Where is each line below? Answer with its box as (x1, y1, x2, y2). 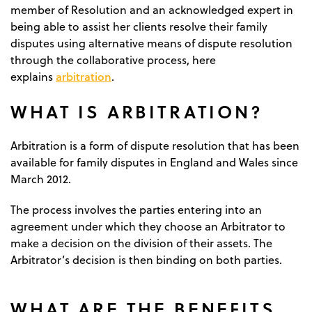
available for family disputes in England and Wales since (10, 154, 298, 170)
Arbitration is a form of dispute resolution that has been (10, 137, 299, 153)
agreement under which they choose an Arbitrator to (10, 218, 286, 234)
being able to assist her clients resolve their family (10, 18, 267, 34)
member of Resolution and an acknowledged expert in (10, 1, 293, 17)
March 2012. (10, 171, 71, 187)
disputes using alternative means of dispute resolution (10, 35, 292, 51)
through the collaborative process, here (10, 52, 216, 68)
